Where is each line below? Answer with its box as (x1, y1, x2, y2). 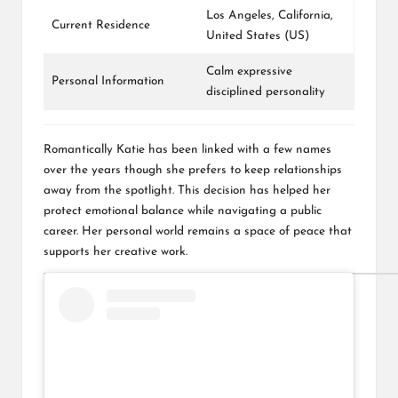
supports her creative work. (44, 245, 187, 258)
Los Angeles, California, (206, 9, 333, 21)
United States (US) (206, 29, 310, 42)
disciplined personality (206, 85, 325, 98)
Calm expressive (206, 65, 292, 77)
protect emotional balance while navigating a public (44, 204, 322, 217)
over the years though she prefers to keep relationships (44, 163, 342, 176)
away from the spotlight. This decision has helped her (44, 184, 330, 196)
